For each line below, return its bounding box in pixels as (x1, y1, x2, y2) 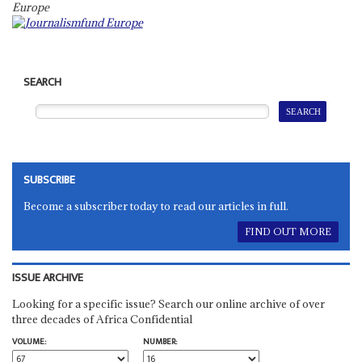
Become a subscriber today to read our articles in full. (23, 198, 289, 213)
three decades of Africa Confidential (11, 311, 192, 326)
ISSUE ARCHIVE (11, 267, 83, 288)
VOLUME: (11, 335, 46, 350)
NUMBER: (142, 335, 177, 350)
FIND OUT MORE (244, 225, 331, 238)
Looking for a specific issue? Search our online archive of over (11, 296, 325, 311)
